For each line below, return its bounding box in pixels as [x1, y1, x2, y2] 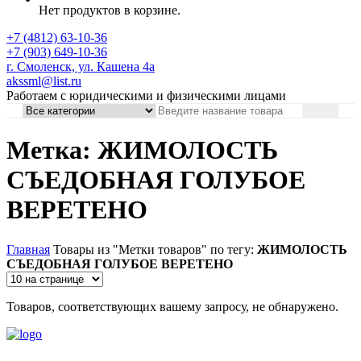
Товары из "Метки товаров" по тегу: [53, 242, 257, 256]
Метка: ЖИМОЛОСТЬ [6, 135, 278, 165]
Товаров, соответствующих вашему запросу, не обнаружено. [6, 299, 338, 313]
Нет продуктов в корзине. [39, 3, 180, 17]
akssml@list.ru [6, 74, 81, 88]
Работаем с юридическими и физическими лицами [6, 89, 286, 102]
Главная [6, 242, 50, 256]
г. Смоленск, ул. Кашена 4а [6, 60, 155, 73]
